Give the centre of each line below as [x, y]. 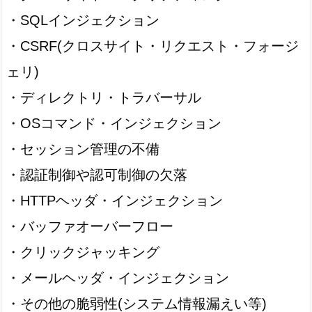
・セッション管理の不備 [83, 149]
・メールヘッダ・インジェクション [118, 278]
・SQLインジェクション [90, 20]
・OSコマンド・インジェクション [114, 123]
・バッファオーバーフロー [97, 226]
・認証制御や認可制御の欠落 [97, 174]
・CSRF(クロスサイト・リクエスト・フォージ [153, 46]
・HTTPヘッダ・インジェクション [115, 200]
